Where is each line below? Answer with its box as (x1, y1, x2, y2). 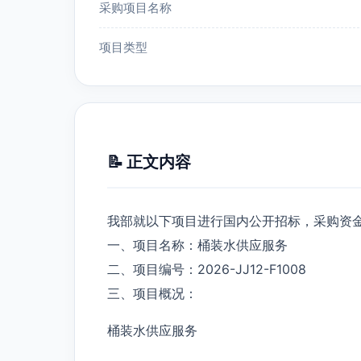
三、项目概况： (107, 284, 197, 301)
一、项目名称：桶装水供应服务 (107, 236, 288, 253)
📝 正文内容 (107, 151, 191, 172)
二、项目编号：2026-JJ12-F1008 (107, 260, 306, 277)
